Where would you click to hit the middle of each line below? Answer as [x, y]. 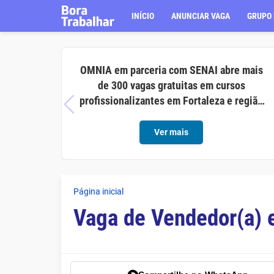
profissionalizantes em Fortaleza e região [172, 101]
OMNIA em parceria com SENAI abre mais [171, 70]
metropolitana [172, 116]
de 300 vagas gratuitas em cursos [171, 85]
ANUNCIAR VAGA [201, 16]
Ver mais [172, 132]
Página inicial [98, 191]
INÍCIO [143, 16]
